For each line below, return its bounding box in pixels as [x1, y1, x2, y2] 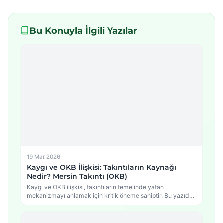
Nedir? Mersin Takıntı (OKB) [27, 172, 127, 180]
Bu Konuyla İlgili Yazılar [29, 25, 137, 36]
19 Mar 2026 [27, 153, 60, 160]
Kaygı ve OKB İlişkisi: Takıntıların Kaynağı [27, 163, 176, 171]
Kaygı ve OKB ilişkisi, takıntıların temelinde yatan [27, 183, 164, 191]
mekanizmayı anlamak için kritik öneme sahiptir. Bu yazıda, [27, 191, 194, 199]
